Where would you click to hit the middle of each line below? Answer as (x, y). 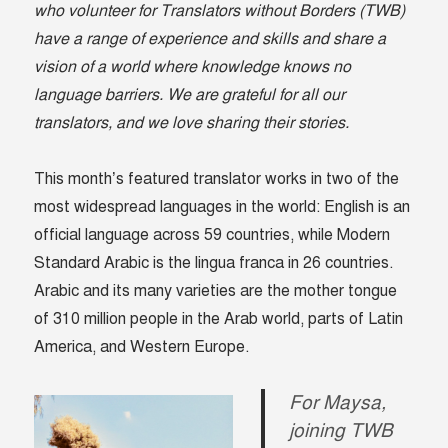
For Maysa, (338, 403)
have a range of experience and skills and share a (210, 39)
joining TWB (341, 431)
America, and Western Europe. (142, 347)
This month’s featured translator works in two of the (217, 179)
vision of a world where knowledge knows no (193, 67)
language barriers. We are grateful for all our (190, 95)
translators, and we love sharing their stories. (192, 123)
